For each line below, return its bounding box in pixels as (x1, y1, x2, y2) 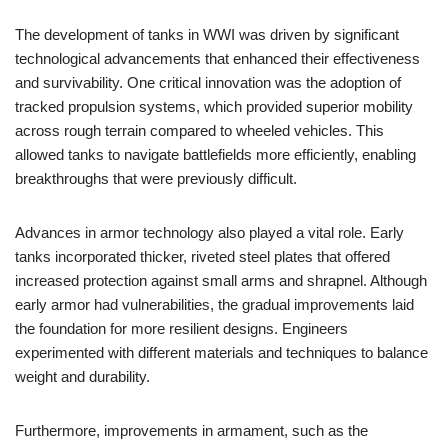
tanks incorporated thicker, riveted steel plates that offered (15, 248, 390, 265)
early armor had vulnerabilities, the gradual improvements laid (15, 296, 414, 313)
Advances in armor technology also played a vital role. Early (15, 224, 404, 241)
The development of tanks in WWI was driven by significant (15, 26, 399, 43)
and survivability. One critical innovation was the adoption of (15, 74, 401, 91)
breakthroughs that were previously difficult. (15, 170, 297, 187)
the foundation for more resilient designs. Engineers (15, 320, 348, 337)
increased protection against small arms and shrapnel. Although (15, 272, 427, 289)
